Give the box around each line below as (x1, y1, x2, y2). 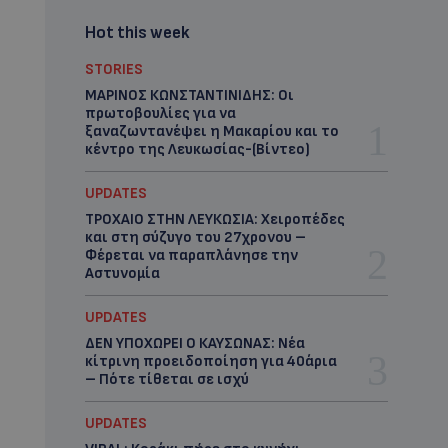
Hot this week (84, 23, 190, 43)
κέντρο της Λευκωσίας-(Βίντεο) (84, 140, 310, 159)
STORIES (84, 60, 143, 79)
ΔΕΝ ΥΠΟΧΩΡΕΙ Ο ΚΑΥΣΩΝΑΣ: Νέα (84, 334, 305, 353)
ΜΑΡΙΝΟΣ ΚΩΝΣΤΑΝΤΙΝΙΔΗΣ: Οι (84, 86, 294, 105)
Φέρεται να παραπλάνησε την (84, 246, 298, 265)
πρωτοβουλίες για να (84, 104, 236, 123)
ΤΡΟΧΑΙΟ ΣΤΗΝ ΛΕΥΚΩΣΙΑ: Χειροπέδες (84, 210, 345, 229)
